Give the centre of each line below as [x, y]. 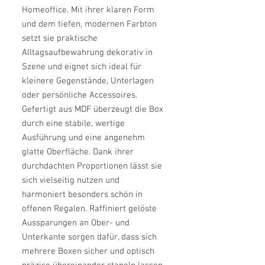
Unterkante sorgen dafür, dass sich [89, 237]
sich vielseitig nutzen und [71, 181]
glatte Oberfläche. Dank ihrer [78, 152]
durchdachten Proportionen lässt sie [92, 167]
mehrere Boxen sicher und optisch [88, 252]
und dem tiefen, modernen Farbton [89, 25]
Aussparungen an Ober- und [76, 223]
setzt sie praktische [60, 39]
